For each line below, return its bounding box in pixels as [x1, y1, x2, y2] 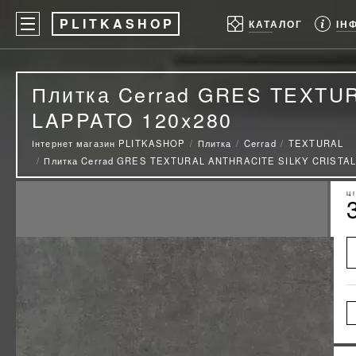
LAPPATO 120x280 [32, 105, 233, 133]
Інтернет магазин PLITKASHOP [32, 137, 186, 149]
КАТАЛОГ [248, 19, 303, 30]
